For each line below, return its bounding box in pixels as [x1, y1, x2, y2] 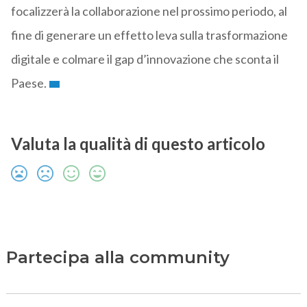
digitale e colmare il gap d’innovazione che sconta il [10, 51, 279, 67]
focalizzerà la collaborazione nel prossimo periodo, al [10, 3, 287, 19]
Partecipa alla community [5, 247, 230, 268]
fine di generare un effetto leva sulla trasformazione [10, 27, 288, 43]
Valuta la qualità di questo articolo [10, 134, 265, 154]
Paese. [10, 75, 47, 91]
